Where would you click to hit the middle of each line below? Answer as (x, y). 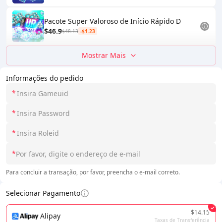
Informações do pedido (45, 78)
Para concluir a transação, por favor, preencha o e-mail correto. (93, 172)
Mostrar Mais (104, 55)
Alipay (50, 216)
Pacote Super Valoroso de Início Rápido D (112, 21)
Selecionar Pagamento (43, 193)
